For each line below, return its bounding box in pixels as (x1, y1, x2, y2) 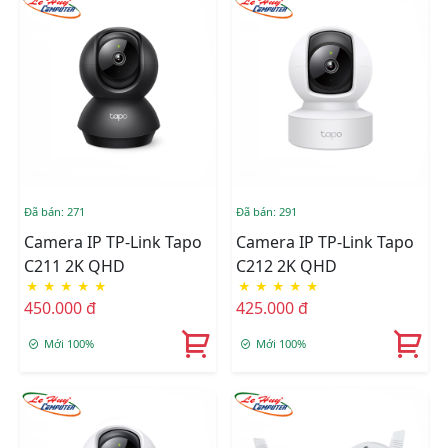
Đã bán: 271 (24, 204, 85, 220)
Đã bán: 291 (236, 204, 297, 220)
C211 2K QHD (24, 255, 125, 278)
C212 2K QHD (236, 255, 337, 278)
